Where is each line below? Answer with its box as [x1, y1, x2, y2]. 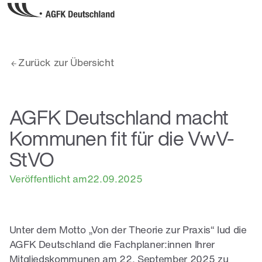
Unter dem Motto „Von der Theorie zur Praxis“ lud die [9, 226, 247, 236]
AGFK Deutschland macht [9, 109, 229, 130]
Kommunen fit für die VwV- [9, 130, 235, 151]
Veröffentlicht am [9, 175, 87, 185]
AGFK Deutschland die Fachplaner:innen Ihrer [9, 240, 215, 251]
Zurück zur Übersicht [18, 58, 114, 69]
